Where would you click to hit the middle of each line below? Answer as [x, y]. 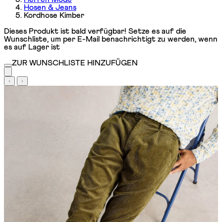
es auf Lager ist [32, 47]
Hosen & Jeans [50, 7]
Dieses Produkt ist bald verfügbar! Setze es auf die [95, 31]
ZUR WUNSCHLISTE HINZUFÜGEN [75, 63]
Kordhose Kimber [54, 15]
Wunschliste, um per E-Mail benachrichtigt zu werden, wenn [111, 39]
